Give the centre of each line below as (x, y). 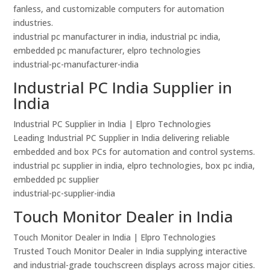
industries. (33, 23)
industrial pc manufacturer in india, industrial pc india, (117, 37)
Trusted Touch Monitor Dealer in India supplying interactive (130, 251)
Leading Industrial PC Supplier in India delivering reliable (122, 138)
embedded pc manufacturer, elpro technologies (107, 51)
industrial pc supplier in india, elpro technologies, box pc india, (134, 166)
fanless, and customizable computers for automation (119, 9)
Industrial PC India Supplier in (123, 88)
